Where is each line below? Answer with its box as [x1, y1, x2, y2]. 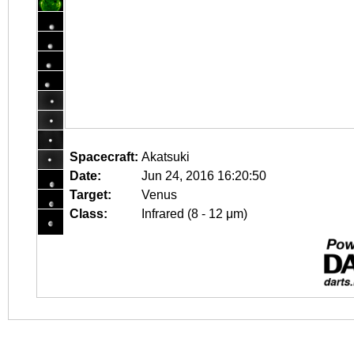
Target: [70, 188, 111, 201]
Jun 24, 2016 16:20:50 [141, 169, 266, 183]
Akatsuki [141, 150, 190, 164]
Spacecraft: [70, 150, 138, 164]
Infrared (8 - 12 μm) [141, 207, 247, 220]
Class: [70, 207, 107, 220]
